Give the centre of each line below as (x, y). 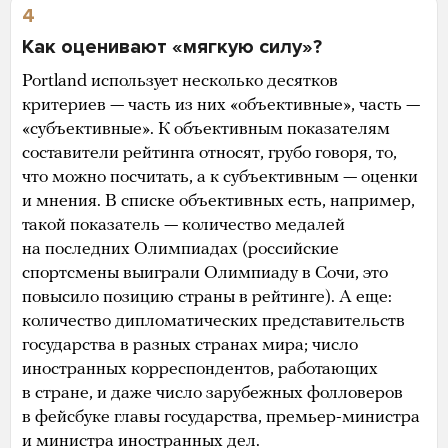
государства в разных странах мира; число (190, 345)
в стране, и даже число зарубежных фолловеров (212, 393)
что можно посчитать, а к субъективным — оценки (220, 177)
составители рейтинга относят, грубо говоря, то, (209, 153)
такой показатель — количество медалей (183, 225)
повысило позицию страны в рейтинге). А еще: (207, 297)
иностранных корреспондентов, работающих (200, 369)
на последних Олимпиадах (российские (180, 249)
